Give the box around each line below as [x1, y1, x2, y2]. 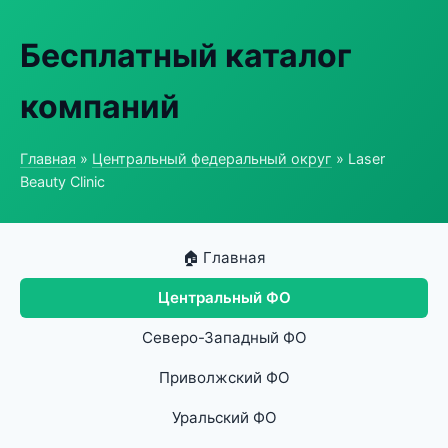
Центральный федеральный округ [92, 150, 332, 167]
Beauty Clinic [20, 173, 105, 190]
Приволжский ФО [158, 368, 290, 387]
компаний [20, 87, 180, 126]
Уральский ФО [171, 408, 277, 427]
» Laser [332, 150, 385, 167]
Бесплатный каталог [20, 36, 352, 75]
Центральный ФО [157, 288, 291, 307]
